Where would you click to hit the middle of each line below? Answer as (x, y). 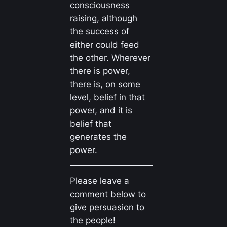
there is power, (100, 71)
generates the (98, 137)
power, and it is (101, 110)
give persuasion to (107, 207)
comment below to (108, 194)
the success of (99, 31)
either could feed (104, 44)
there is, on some (105, 84)
